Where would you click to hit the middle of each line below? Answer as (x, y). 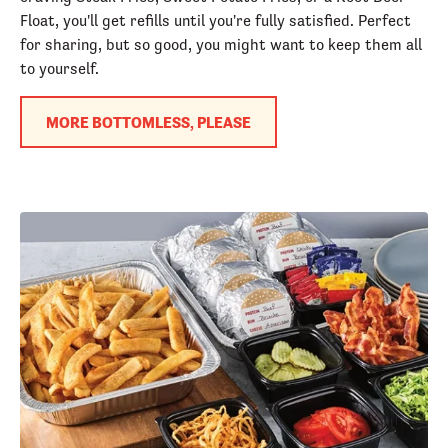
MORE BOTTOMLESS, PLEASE (148, 121)
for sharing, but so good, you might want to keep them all (221, 43)
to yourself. (59, 67)
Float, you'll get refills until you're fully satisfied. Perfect (215, 19)
